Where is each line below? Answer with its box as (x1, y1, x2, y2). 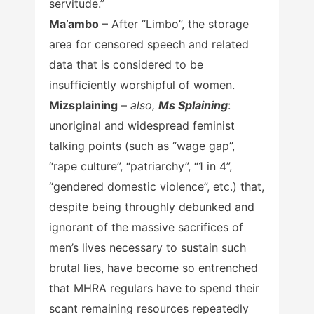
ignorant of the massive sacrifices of (49, 220, 243, 235)
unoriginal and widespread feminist (49, 118, 235, 133)
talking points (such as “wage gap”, (49, 139, 235, 153)
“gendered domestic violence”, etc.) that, (49, 179, 264, 194)
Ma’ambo (49, 17, 99, 32)
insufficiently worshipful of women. (49, 78, 235, 93)
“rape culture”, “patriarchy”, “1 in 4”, (49, 159, 232, 174)
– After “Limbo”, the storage (99, 17, 249, 32)
